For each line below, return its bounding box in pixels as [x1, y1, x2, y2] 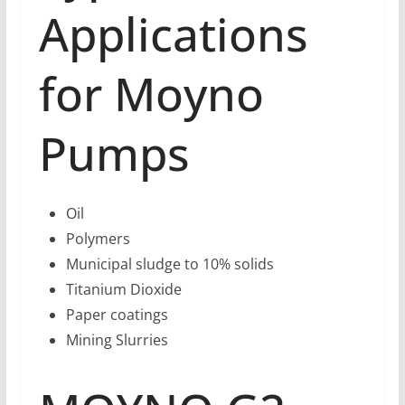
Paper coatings [65, 305, 168, 325]
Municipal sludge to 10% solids [65, 254, 274, 275]
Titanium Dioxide [65, 279, 182, 300]
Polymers [65, 229, 130, 250]
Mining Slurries [65, 330, 168, 351]
